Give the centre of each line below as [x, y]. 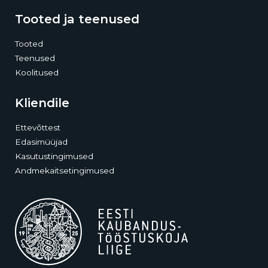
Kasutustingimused [54, 156]
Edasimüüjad [41, 141]
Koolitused [37, 72]
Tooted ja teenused [77, 19]
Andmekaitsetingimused [65, 170]
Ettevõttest [38, 127]
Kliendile [42, 103]
